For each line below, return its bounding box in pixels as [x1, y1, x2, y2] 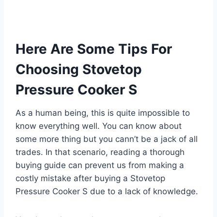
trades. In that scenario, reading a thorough [15, 147, 185, 157]
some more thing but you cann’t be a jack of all [15, 134, 198, 144]
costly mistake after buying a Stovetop [15, 173, 165, 183]
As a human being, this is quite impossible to [15, 108, 190, 118]
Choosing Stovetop [15, 61, 142, 77]
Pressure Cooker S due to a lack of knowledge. [15, 186, 198, 196]
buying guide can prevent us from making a [15, 160, 184, 170]
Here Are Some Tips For [15, 40, 172, 57]
